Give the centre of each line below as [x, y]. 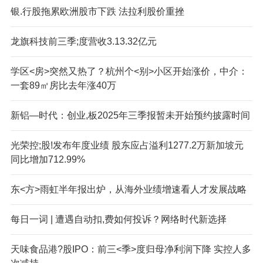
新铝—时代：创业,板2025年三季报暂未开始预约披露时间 [130, 115]
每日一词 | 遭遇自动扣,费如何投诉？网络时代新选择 [118, 219]
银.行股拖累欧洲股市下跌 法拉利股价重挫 [97, 11]
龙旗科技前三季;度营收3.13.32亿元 [83, 41]
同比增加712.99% [48, 159]
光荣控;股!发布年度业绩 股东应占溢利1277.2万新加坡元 [127, 145]
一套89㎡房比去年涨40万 [63, 85]
